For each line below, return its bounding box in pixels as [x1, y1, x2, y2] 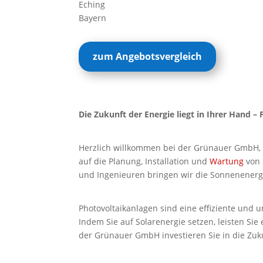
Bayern [79, 12, 107, 23]
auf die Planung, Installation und [79, 155, 210, 167]
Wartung [210, 155, 244, 167]
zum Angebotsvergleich [93, 50, 203, 63]
